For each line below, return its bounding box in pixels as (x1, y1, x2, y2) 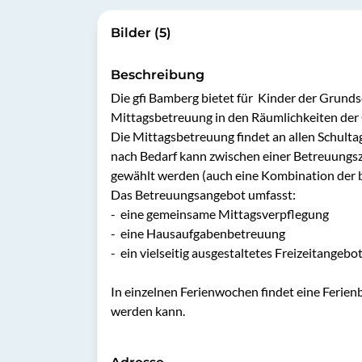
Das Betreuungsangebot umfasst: (111, 187, 296, 202)
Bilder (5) (111, 25, 171, 40)
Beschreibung (111, 67, 204, 82)
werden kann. (111, 303, 185, 318)
